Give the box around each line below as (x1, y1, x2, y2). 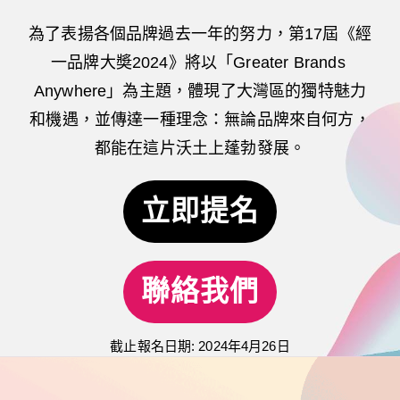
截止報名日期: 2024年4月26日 (110, 338, 290, 354)
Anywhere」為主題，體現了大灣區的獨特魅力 (33, 82, 367, 100)
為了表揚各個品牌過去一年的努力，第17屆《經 (29, 25, 371, 43)
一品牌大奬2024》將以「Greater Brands (51, 54, 346, 71)
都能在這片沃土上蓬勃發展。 (94, 139, 306, 157)
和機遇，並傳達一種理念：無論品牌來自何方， (29, 111, 371, 129)
